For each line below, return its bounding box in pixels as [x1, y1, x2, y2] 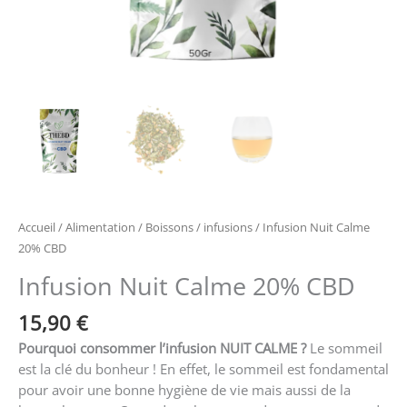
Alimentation [65, 219, 135, 236]
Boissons [145, 219, 194, 236]
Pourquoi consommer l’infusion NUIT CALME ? [18, 338, 306, 357]
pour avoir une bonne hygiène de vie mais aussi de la [18, 380, 351, 399]
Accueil [18, 219, 55, 236]
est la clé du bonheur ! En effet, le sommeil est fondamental [18, 359, 389, 378]
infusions [203, 219, 253, 236]
